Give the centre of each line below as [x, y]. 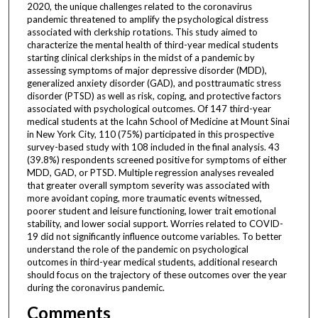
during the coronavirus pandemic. [95, 287]
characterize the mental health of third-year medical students [152, 44]
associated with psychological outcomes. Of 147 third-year [149, 108]
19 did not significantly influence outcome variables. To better [154, 236]
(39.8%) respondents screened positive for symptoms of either [157, 159]
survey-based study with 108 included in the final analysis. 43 [153, 147]
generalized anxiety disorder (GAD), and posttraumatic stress [154, 83]
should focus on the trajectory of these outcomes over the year [157, 274]
